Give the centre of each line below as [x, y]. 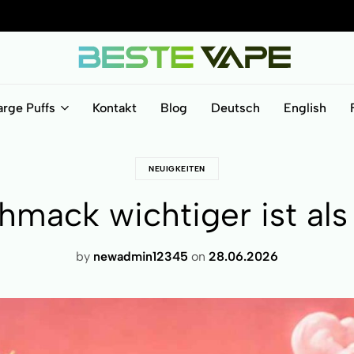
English [305, 108]
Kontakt [114, 108]
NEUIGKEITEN [177, 169]
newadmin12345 [141, 256]
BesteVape [109, 92]
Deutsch [235, 108]
